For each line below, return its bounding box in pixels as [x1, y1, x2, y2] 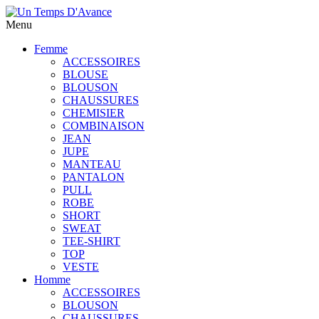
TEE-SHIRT [63, 235, 120, 247]
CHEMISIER [63, 107, 125, 119]
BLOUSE [63, 68, 108, 80]
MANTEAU [63, 158, 121, 170]
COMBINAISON [63, 120, 145, 132]
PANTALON [63, 171, 125, 183]
